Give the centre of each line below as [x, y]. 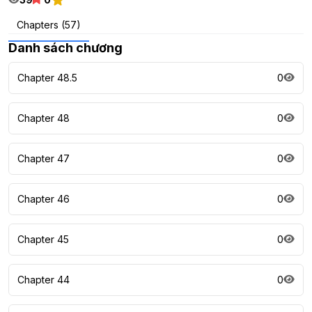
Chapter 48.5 [47, 78]
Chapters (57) [49, 25]
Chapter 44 [44, 280]
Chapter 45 [43, 240]
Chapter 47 [44, 159]
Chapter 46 [44, 199]
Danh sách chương [65, 48]
